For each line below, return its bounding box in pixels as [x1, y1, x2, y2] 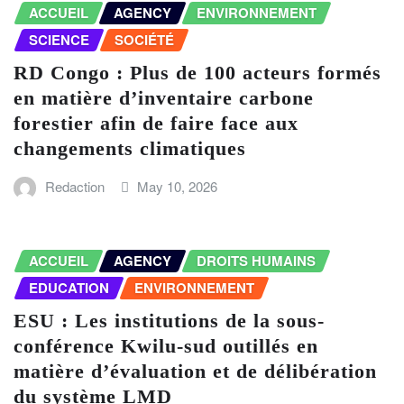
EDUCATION [29, 277, 109, 298]
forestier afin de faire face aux [14, 111, 298, 134]
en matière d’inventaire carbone [14, 86, 314, 109]
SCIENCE [29, 30, 89, 50]
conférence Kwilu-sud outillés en [14, 334, 318, 357]
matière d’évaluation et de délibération [14, 359, 377, 382]
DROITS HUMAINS [197, 250, 316, 271]
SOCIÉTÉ [115, 30, 174, 50]
